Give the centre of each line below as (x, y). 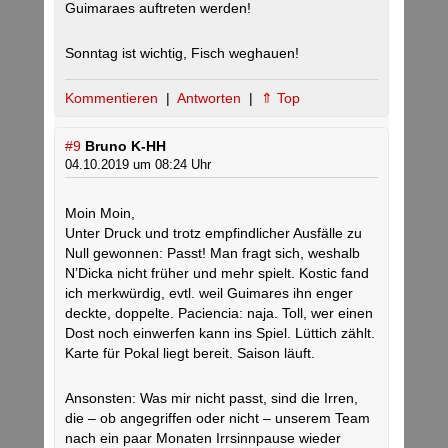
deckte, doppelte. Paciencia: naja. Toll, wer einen (219, 313)
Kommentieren (113, 98)
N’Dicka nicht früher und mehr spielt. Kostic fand (217, 273)
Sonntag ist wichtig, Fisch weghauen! (182, 53)
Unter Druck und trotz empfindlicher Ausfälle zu (213, 233)
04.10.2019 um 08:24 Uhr (138, 165)
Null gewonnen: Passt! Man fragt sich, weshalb (212, 253)
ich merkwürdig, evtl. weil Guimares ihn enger (209, 293)
